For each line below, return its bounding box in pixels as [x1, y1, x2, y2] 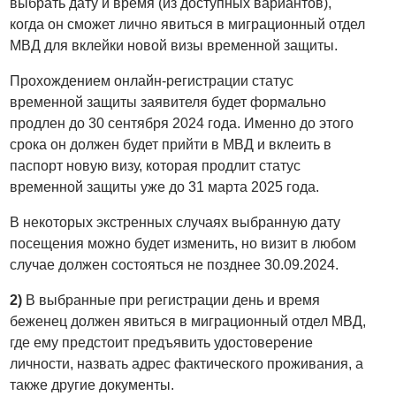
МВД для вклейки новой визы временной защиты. [10, 38, 339, 54]
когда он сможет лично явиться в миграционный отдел [10, 17, 366, 33]
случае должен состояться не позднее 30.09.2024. [10, 257, 339, 273]
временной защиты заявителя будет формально [10, 95, 327, 110]
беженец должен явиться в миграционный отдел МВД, [10, 314, 367, 330]
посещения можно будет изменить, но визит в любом [10, 236, 357, 252]
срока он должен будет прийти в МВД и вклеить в [10, 137, 332, 153]
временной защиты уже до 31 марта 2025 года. [10, 179, 320, 195]
